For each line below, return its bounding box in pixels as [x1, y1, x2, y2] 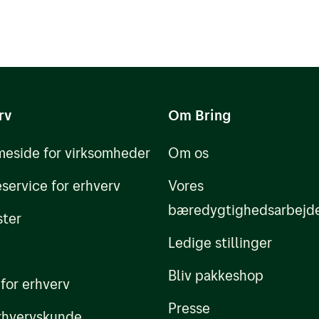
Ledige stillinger [168, 234, 272, 251]
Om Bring [168, 106, 231, 124]
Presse [168, 299, 210, 317]
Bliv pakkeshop [168, 266, 263, 284]
